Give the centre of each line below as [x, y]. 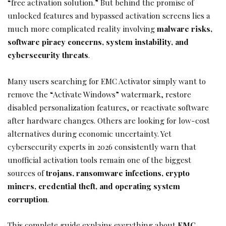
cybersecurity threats [48, 55]
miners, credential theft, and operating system [94, 186]
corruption [27, 199]
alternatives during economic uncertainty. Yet [90, 133]
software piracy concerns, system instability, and [98, 42]
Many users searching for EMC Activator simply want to [107, 81]
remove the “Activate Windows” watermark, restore [99, 94]
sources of [27, 173]
